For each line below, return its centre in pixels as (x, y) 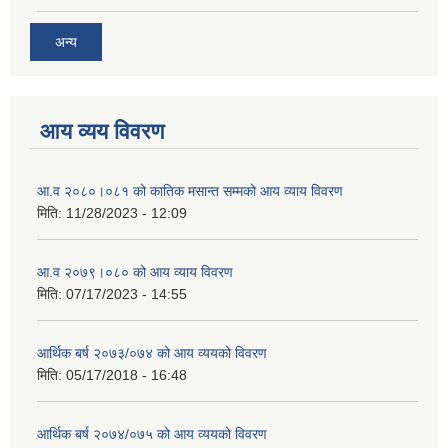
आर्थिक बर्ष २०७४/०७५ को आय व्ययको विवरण (152, 433)
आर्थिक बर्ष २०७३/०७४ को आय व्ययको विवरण (152, 352)
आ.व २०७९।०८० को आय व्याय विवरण (135, 271)
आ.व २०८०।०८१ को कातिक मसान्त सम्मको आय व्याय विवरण (190, 190)
